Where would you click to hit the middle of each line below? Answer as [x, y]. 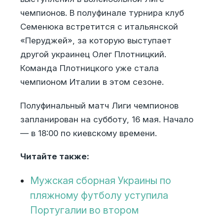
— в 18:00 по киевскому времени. [88, 133]
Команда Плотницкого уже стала [89, 68]
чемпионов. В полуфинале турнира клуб [102, 13]
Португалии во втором [84, 210]
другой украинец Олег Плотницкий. [93, 55]
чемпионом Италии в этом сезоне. [92, 82]
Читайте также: [55, 157]
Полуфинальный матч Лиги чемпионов [99, 105]
